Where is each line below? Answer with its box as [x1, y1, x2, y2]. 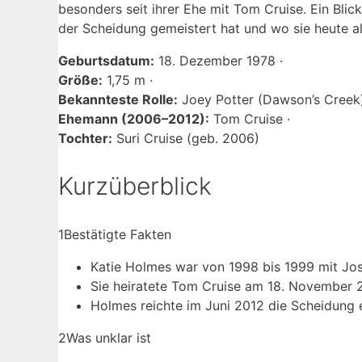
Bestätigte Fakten [64, 226, 171, 243]
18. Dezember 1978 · [154, 53, 283, 69]
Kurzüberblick [58, 171, 212, 201]
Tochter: [58, 130, 112, 147]
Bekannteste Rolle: [58, 91, 178, 108]
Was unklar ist [66, 330, 151, 347]
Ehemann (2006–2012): [58, 111, 209, 128]
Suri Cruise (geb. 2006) [112, 130, 259, 147]
